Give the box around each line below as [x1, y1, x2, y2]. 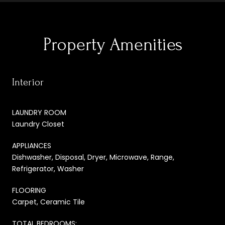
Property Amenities [43, 35, 182, 55]
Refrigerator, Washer [12, 164, 84, 174]
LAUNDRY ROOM [12, 107, 66, 118]
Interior [12, 77, 44, 88]
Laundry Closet [12, 119, 64, 130]
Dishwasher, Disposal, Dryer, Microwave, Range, [12, 152, 174, 163]
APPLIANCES [12, 141, 51, 151]
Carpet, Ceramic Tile [12, 197, 85, 207]
